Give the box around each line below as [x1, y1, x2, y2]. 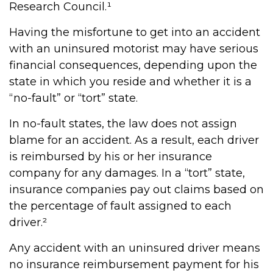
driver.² [9, 216, 47, 229]
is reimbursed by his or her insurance [9, 150, 212, 163]
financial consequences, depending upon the [9, 58, 257, 72]
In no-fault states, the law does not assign [9, 117, 237, 130]
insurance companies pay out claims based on [9, 183, 264, 196]
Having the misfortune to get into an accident [9, 26, 260, 39]
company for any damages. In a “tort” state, [9, 166, 245, 180]
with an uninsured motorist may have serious [9, 42, 258, 55]
